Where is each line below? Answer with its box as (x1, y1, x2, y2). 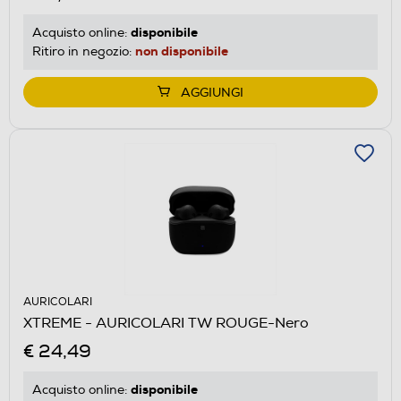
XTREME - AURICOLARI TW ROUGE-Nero (23, 313, 309, 332)
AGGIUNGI (181, 84, 243, 100)
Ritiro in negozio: (32, 43, 135, 59)
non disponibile (135, 42, 228, 59)
